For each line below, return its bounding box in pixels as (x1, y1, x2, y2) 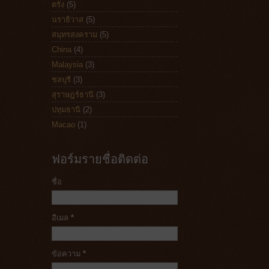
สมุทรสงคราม (52, 29, 97, 39)
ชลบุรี (52, 74, 71, 84)
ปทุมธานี (52, 104, 80, 114)
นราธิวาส (52, 14, 83, 24)
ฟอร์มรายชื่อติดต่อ (52, 151, 148, 168)
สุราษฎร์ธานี (52, 89, 94, 99)
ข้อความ (52, 249, 83, 259)
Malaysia (52, 59, 83, 69)
